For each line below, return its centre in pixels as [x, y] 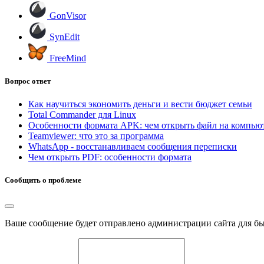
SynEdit [63, 37]
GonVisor [67, 15]
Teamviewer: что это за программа [96, 136]
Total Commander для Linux [82, 114]
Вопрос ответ [28, 81]
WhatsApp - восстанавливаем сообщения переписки [133, 146]
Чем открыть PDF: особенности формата [110, 157]
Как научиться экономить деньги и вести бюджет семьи [140, 104]
